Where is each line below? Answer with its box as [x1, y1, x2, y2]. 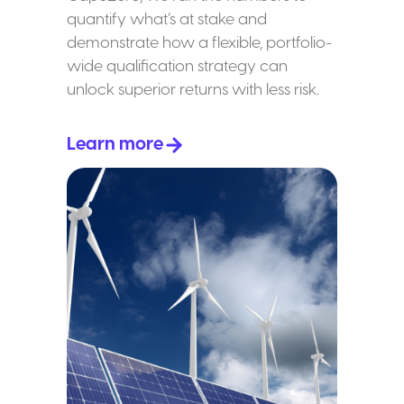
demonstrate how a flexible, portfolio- [67, 34, 332, 51]
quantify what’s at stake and [67, 11, 267, 28]
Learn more [67, 134, 163, 154]
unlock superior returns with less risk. [67, 81, 319, 98]
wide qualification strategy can [67, 58, 288, 75]
